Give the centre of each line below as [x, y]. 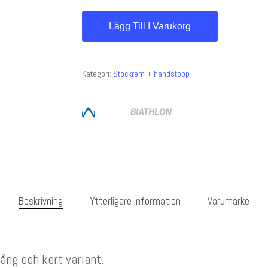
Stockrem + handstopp [151, 74]
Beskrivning [41, 201]
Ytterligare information [135, 201]
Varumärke [229, 201]
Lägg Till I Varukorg [150, 26]
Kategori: [97, 74]
